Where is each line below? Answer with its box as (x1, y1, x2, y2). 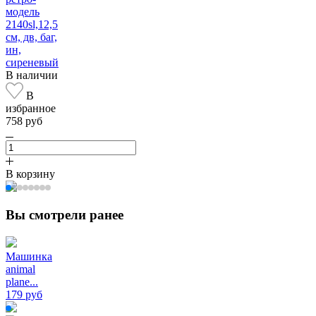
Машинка (6, 250, 52, 263)
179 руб (6, 288, 42, 301)
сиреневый (6, 56, 59, 68)
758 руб (6, 114, 42, 127)
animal (6, 263, 35, 276)
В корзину (6, 167, 55, 180)
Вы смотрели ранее (6, 207, 123, 223)
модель (6, 5, 39, 18)
